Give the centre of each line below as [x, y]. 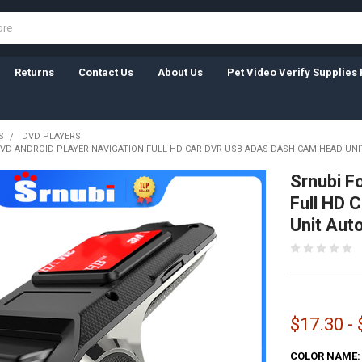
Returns [34, 72]
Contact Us [105, 72]
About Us [180, 72]
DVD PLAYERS [51, 136]
